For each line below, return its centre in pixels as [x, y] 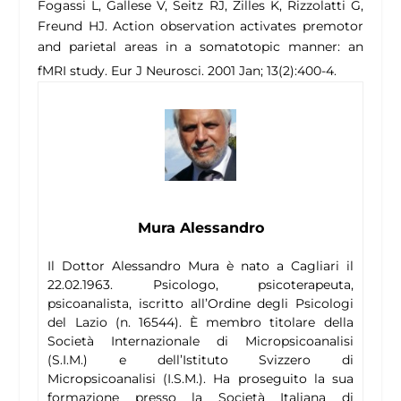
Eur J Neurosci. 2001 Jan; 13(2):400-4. [224, 71]
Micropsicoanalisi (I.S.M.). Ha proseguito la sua [200, 379]
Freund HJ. [76, 26]
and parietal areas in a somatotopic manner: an [200, 47]
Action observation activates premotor [238, 26]
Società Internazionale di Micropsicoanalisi [200, 341]
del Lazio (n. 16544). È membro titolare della [200, 323]
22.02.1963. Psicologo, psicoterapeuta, [200, 285]
